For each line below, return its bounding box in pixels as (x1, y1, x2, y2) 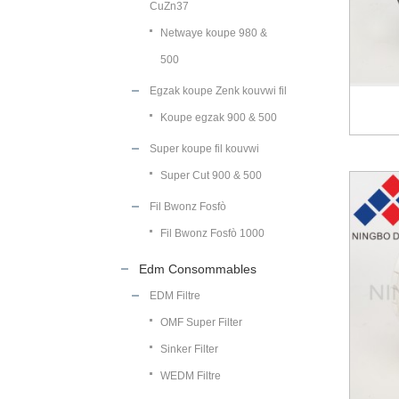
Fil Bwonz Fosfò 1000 (160, 227, 265, 240)
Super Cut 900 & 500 (160, 169, 262, 182)
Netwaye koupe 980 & (160, 27, 267, 39)
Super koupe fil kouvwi (150, 142, 259, 155)
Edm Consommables (139, 262, 256, 276)
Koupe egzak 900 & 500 (160, 111, 277, 124)
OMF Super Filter (160, 316, 242, 329)
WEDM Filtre (160, 370, 221, 382)
